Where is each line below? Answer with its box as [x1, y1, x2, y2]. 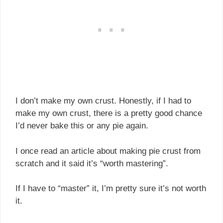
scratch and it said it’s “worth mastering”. [15, 158, 168, 168]
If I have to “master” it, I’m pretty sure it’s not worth [15, 184, 206, 194]
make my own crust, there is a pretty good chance [15, 109, 202, 118]
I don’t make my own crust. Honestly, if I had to [15, 96, 191, 106]
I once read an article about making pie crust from [15, 146, 201, 156]
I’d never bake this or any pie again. [15, 121, 148, 131]
